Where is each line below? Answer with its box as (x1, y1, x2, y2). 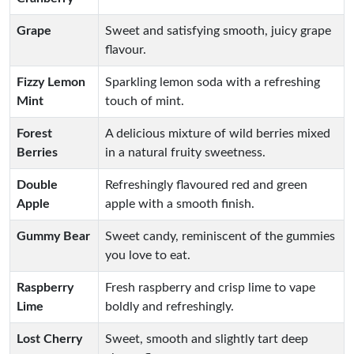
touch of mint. (105, 95, 184, 107)
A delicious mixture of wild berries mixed (105, 127, 330, 140)
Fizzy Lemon (17, 76, 85, 88)
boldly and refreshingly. (105, 300, 234, 313)
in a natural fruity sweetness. (105, 146, 265, 159)
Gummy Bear (17, 230, 90, 243)
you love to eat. (105, 249, 190, 262)
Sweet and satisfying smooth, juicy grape (105, 24, 331, 37)
